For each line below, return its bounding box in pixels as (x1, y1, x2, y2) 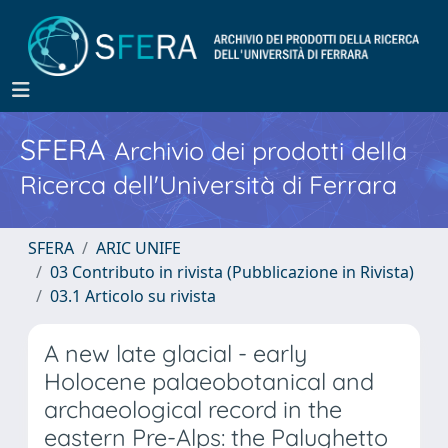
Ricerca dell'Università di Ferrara (20, 169, 397, 200)
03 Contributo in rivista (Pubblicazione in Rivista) (50, 261, 414, 283)
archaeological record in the (44, 395, 342, 424)
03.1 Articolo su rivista (50, 285, 216, 307)
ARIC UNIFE (96, 237, 181, 259)
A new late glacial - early (44, 339, 307, 368)
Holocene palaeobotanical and (44, 367, 374, 396)
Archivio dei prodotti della (114, 135, 407, 166)
